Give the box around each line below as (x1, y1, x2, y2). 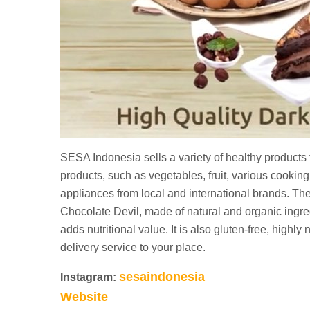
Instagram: (60, 271, 119, 283)
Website (60, 289, 108, 304)
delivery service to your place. (60, 241, 206, 253)
